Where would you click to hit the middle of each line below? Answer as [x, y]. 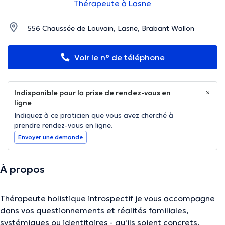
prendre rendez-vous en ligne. [64, 125]
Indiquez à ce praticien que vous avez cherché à [94, 115]
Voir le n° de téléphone [120, 58]
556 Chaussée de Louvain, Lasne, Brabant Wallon [111, 28]
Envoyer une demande [50, 137]
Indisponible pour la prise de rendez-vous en [92, 93]
